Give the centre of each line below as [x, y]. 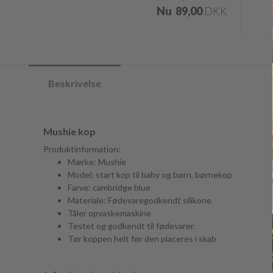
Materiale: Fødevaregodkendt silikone [140, 200]
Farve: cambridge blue [109, 187]
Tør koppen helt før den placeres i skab [142, 239]
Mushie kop [69, 131]
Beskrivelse [75, 83]
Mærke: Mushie [97, 162]
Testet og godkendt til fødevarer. [131, 226]
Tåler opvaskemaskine [109, 213]
